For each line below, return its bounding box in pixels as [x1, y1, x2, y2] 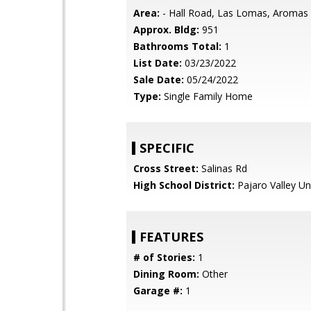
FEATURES [140, 228, 203, 245]
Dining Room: [133, 267, 199, 280]
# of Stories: [133, 251, 195, 264]
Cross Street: [133, 162, 199, 175]
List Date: [133, 56, 182, 69]
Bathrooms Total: [133, 40, 221, 53]
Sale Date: [133, 73, 184, 86]
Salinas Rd [199, 162, 247, 175]
